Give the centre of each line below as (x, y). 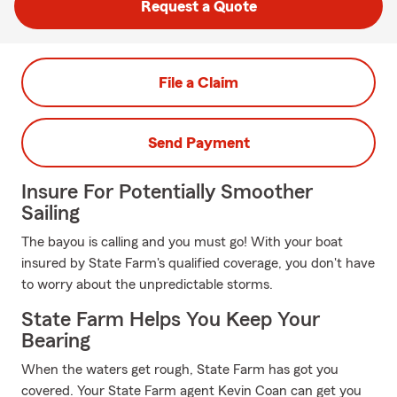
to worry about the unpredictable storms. (147, 284)
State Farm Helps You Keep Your (171, 320)
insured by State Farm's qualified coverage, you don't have (198, 263)
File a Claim (198, 82)
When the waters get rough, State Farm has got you (180, 370)
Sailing (51, 214)
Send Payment (198, 143)
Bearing (56, 341)
